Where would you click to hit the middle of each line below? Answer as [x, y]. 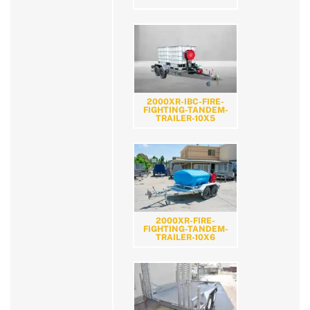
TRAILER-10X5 [185, 119]
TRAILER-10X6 [185, 238]
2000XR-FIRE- [185, 221]
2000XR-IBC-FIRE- [185, 102]
